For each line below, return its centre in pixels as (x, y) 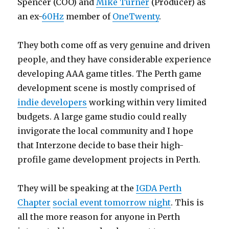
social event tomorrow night (112, 202)
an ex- (30, 16)
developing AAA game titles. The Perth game (110, 74)
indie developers (52, 102)
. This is (188, 202)
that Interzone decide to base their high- (101, 145)
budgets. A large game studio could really (102, 117)
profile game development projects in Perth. (109, 159)
